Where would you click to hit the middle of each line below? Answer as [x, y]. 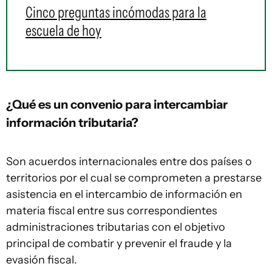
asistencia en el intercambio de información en [124, 194]
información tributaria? [72, 122]
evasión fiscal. [43, 260]
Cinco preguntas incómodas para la [116, 12]
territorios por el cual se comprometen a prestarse [134, 178]
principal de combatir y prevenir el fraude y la [119, 243]
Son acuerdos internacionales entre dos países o [129, 161]
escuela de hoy [63, 30]
